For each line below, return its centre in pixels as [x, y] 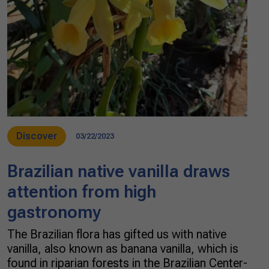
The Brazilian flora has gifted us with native [117, 234]
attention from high [82, 192]
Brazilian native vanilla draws [119, 171]
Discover [37, 136]
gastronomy [54, 212]
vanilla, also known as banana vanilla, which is [123, 249]
